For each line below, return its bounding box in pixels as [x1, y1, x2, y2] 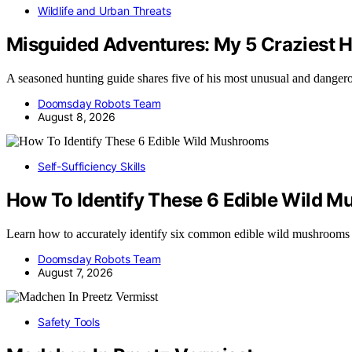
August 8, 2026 [38, 109, 115, 123]
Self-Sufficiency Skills [38, 159, 145, 173]
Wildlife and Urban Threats [38, 4, 171, 18]
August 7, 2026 [38, 265, 113, 279]
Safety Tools [38, 314, 100, 328]
